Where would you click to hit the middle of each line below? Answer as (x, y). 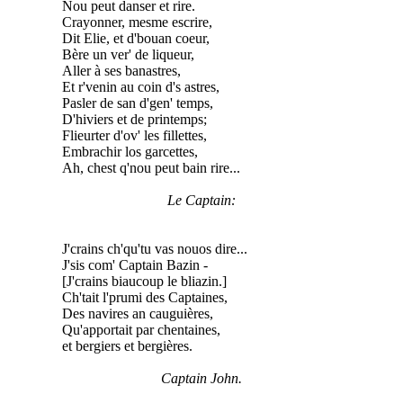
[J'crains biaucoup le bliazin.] (144, 281)
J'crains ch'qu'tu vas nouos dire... (154, 248)
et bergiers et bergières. (127, 345)
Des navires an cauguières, (137, 313)
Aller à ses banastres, (121, 70)
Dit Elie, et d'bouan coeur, (135, 38)
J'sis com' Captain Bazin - (134, 264)
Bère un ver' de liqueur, (128, 54)
